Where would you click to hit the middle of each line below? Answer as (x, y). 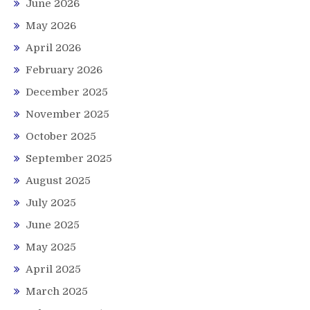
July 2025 (51, 202)
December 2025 (67, 92)
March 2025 (57, 291)
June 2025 (53, 225)
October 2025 (61, 136)
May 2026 (51, 25)
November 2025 (67, 114)
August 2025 (58, 180)
